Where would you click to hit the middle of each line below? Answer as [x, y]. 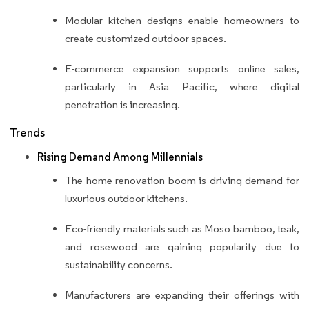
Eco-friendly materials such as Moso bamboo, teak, [182, 228]
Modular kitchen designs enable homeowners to [182, 20]
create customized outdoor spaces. [146, 38]
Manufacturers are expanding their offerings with [182, 295]
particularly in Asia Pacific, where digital [182, 86]
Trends [27, 132]
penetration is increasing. [122, 104]
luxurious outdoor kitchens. [126, 198]
